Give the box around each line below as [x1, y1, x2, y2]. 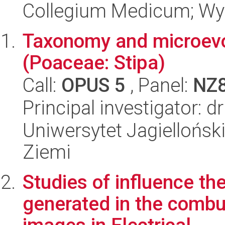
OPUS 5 [61, 74, 126, 96]
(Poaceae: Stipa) [23, 51, 165, 74]
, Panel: [126, 74, 193, 96]
